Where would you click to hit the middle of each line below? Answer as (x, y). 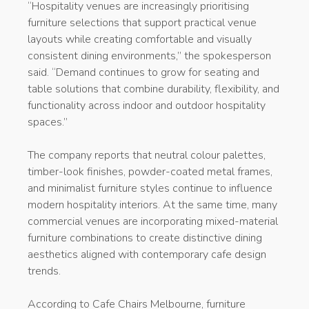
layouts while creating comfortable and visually (140, 39)
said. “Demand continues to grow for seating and (143, 72)
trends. (44, 271)
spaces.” (48, 122)
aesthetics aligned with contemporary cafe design (147, 254)
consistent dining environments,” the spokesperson (149, 56)
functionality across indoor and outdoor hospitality (147, 105)
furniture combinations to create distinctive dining (145, 238)
